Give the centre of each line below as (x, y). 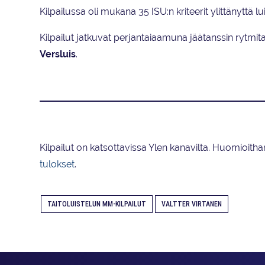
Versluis (58, 54)
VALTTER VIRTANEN (192, 204)
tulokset (57, 164)
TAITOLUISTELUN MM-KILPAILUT (97, 204)
